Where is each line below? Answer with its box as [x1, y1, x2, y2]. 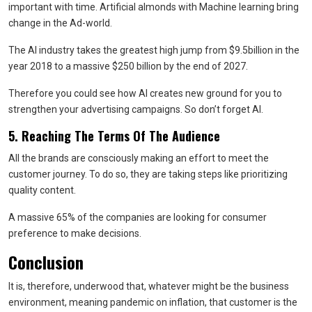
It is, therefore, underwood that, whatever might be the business [8, 280, 289, 292]
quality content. [8, 184, 76, 196]
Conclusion [8, 249, 84, 274]
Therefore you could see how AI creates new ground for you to [8, 87, 282, 99]
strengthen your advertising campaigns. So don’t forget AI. [8, 103, 263, 115]
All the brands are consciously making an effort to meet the [8, 152, 269, 164]
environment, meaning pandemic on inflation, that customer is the [8, 296, 297, 308]
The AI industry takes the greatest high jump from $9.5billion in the [8, 44, 299, 56]
